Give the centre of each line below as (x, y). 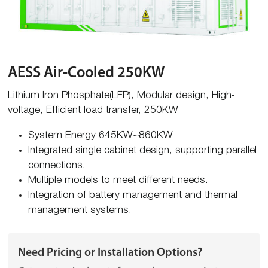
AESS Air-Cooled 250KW (91, 73)
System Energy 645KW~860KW (101, 135)
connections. (57, 165)
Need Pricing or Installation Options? (110, 253)
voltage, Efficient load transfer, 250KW (93, 110)
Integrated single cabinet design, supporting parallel (143, 150)
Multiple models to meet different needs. (118, 180)
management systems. (80, 210)
